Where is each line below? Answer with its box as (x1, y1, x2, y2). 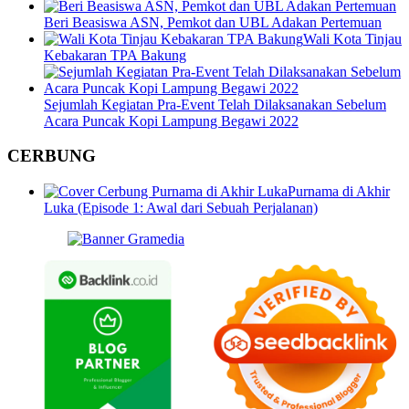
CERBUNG (7, 146, 96, 166)
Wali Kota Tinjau (303, 30, 402, 47)
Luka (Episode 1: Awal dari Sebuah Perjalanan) (44, 200, 318, 216)
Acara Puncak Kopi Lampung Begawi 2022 (44, 112, 299, 129)
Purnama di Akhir (288, 184, 390, 200)
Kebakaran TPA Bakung (44, 47, 186, 63)
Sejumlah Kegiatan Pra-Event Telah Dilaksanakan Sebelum (44, 96, 386, 112)
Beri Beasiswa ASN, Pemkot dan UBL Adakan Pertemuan (44, 14, 382, 30)
